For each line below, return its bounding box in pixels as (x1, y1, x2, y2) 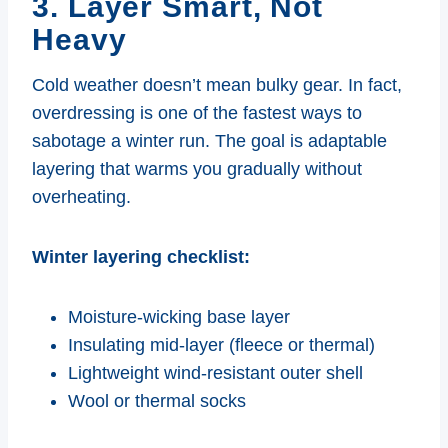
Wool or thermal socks (68, 390, 246, 411)
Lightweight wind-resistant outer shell (68, 362, 363, 383)
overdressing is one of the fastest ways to (32, 102, 362, 123)
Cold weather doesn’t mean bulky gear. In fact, (32, 74, 402, 95)
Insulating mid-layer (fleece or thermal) (68, 334, 375, 355)
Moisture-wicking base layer (68, 306, 290, 327)
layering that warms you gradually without (32, 158, 362, 179)
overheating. (32, 186, 131, 207)
